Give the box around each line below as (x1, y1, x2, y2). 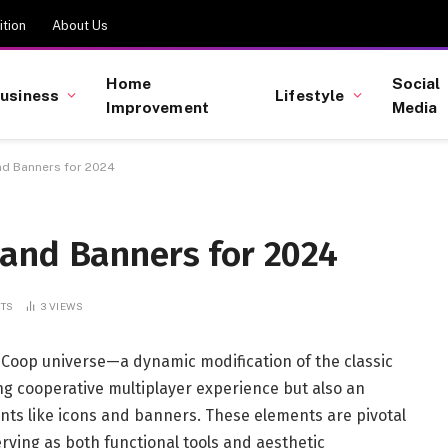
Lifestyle (275, 85, 345, 104)
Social (391, 73, 441, 92)
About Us (52, 17, 108, 33)
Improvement (106, 97, 210, 116)
